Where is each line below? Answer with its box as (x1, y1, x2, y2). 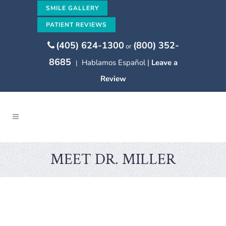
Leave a (151, 58, 178, 68)
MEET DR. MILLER (50, 150, 176, 169)
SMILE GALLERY (46, 4, 99, 12)
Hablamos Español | (81, 58, 151, 68)
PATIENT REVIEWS (46, 21, 107, 29)
